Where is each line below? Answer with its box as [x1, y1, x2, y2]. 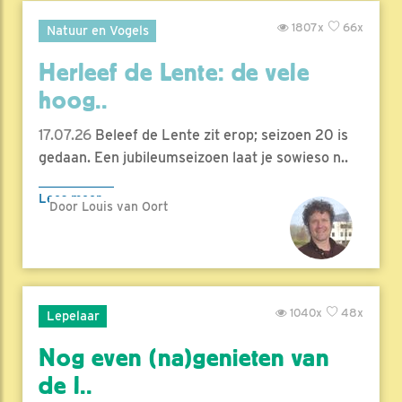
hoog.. [39, 86, 109, 116]
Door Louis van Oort [49, 199, 169, 214]
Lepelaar [46, 308, 100, 324]
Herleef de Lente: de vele [39, 58, 310, 88]
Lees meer [39, 190, 101, 206]
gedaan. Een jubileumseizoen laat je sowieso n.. [39, 149, 348, 167]
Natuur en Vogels [46, 22, 149, 39]
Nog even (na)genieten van [39, 344, 329, 373]
